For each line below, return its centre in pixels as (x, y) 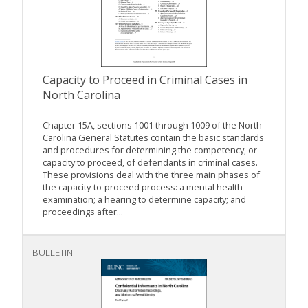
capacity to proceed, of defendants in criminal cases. (150, 163)
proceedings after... (83, 212)
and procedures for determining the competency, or (150, 150)
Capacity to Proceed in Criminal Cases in (145, 80)
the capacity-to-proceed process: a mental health (143, 187)
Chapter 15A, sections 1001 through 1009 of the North (152, 125)
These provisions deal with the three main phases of (151, 175)
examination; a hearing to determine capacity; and (144, 200)
